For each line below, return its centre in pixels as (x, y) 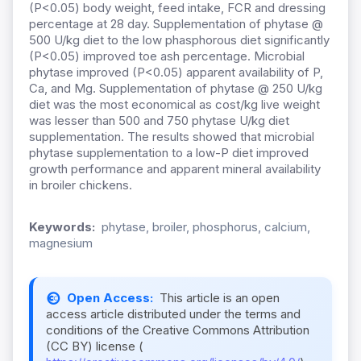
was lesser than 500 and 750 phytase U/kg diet (159, 121)
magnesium (61, 243)
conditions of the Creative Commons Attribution (178, 330)
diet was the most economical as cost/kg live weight (174, 105)
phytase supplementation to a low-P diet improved (169, 153)
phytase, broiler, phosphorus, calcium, (206, 227)
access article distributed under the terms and (173, 314)
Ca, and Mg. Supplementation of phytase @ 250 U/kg (176, 89)
